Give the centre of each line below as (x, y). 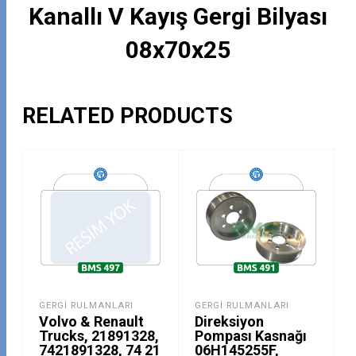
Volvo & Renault (92, 322)
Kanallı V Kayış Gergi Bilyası (178, 16)
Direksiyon (229, 322)
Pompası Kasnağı (251, 336)
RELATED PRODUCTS (128, 116)
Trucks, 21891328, (99, 336)
